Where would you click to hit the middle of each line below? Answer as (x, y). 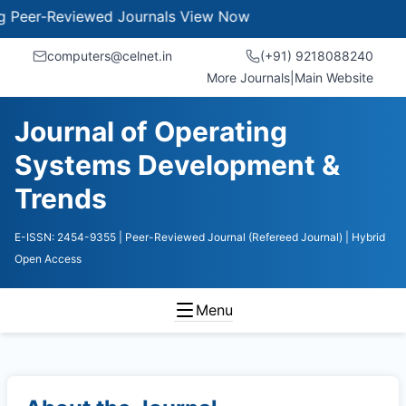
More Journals (248, 77)
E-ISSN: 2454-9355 (65, 237)
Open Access (48, 259)
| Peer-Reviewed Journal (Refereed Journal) (231, 237)
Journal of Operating (151, 131)
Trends (61, 198)
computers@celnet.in (110, 56)
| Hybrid (365, 237)
